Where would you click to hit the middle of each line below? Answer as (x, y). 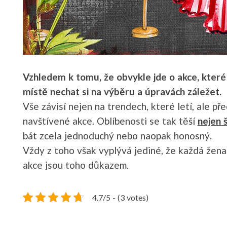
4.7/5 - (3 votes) (120, 197)
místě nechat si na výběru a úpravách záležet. (122, 91)
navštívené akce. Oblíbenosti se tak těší (110, 121)
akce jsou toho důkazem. (76, 165)
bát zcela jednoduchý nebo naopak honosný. (117, 135)
